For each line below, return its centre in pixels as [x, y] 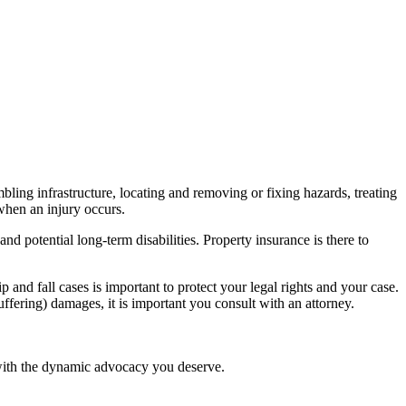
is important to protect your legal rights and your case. [244, 287]
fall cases [63, 287]
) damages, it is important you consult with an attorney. [200, 303]
